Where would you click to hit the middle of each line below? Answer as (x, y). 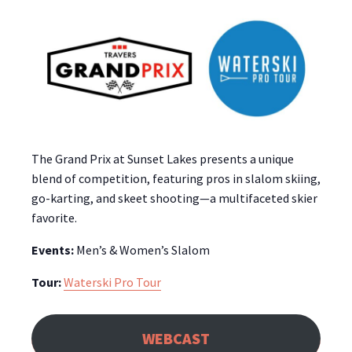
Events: (53, 250)
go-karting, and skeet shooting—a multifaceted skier (174, 198)
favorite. (54, 218)
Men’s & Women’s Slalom (142, 250)
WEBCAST (176, 338)
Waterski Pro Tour (112, 282)
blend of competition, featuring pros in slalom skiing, (176, 179)
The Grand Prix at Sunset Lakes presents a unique (163, 159)
